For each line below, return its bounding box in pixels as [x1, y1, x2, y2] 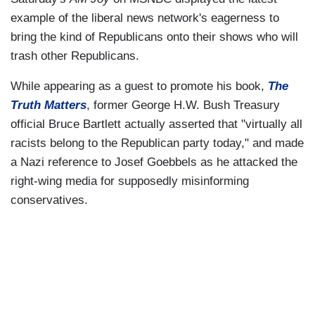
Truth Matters [11, 98, 86, 112]
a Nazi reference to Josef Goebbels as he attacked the [11, 155, 297, 169]
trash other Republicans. [11, 49, 143, 63]
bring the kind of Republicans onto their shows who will [11, 30, 298, 44]
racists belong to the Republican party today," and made [11, 136, 304, 150]
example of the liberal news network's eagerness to [11, 11, 279, 25]
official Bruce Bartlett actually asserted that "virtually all [11, 117, 302, 131]
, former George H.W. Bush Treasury [86, 98, 280, 112]
